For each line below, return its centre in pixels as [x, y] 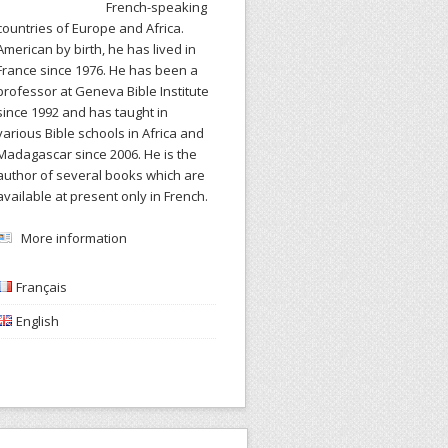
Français [41, 287]
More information [74, 238]
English [37, 321]
